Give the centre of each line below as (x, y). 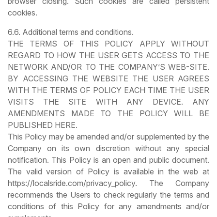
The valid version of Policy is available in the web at (108, 172)
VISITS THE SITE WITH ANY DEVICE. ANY (108, 102)
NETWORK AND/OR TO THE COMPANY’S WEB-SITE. (108, 67)
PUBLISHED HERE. (43, 125)
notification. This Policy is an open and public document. (108, 160)
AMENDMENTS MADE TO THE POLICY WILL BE (108, 114)
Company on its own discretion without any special (108, 148)
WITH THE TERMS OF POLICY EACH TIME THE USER (108, 90)
